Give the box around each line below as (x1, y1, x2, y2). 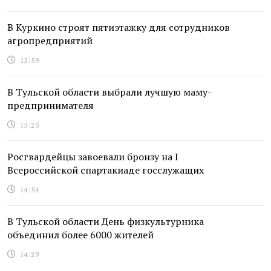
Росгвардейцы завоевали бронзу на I (7, 150, 178, 164)
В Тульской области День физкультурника (7, 215, 204, 229)
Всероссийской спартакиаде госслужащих (7, 163, 204, 177)
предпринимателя (7, 99, 94, 113)
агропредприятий (7, 34, 93, 48)
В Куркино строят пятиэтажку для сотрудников (7, 21, 230, 34)
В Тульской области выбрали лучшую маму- (7, 85, 212, 99)
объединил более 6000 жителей (7, 228, 154, 242)
